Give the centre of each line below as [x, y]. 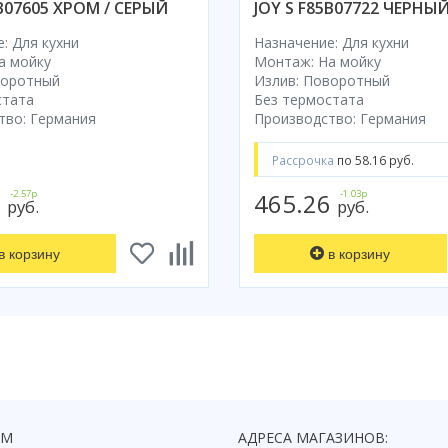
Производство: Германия [340, 119]
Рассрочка [304, 159]
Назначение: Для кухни [331, 43]
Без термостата [309, 100]
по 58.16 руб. [375, 159]
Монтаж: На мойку [317, 62]
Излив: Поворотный [322, 81]
